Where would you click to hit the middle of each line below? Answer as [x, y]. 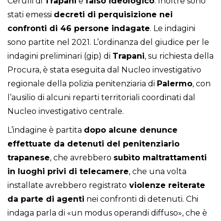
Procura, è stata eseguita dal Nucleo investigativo [104, 70]
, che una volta [158, 172]
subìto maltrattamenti [160, 158]
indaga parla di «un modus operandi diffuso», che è [107, 213]
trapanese [29, 158]
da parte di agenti [46, 199]
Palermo [175, 84]
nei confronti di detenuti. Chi [141, 199]
